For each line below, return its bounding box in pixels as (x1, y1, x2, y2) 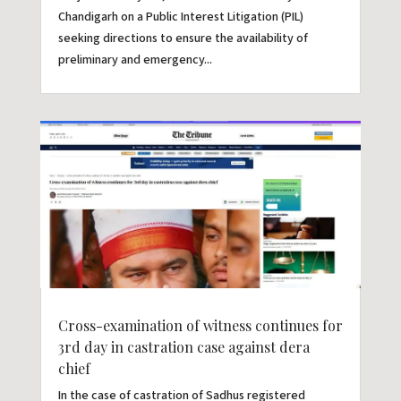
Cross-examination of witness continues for (57, 316, 343, 336)
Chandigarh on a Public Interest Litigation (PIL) (57, 7, 303, 26)
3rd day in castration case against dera (57, 337, 310, 357)
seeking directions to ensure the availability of (57, 29, 308, 47)
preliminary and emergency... (57, 50, 212, 69)
